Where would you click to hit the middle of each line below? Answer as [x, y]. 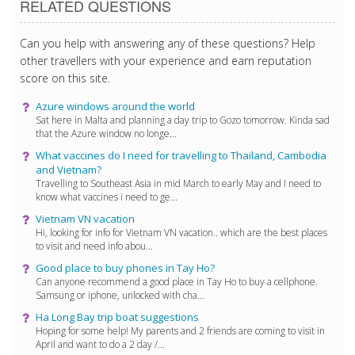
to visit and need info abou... [94, 246]
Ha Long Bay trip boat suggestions [117, 317]
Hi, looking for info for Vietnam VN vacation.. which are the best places [181, 232]
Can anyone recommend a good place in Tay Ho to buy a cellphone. [177, 281]
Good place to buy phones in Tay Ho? [125, 267]
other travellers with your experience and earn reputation [166, 60]
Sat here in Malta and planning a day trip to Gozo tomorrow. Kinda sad [183, 120]
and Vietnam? [69, 169]
